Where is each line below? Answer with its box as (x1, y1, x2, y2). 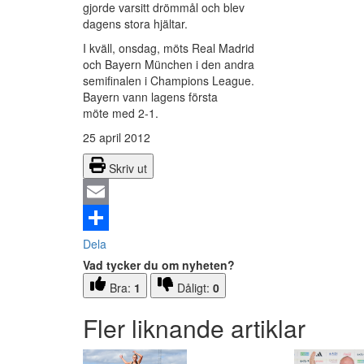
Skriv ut (109, 160, 147, 177)
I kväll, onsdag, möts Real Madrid (83, 40, 254, 57)
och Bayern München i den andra (83, 56, 254, 73)
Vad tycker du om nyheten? (83, 257, 235, 274)
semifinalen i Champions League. (83, 72, 254, 89)
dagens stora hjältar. (83, 15, 188, 32)
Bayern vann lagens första (83, 89, 218, 106)
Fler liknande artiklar (83, 310, 305, 346)
